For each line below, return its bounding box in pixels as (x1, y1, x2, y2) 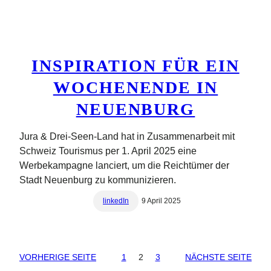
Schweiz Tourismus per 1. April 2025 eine (19, 145, 197, 156)
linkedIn (103, 196, 129, 205)
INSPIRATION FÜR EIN (31, 56, 240, 75)
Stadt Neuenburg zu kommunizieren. (19, 174, 176, 185)
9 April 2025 (142, 196, 181, 205)
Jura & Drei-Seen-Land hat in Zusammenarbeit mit (19, 131, 235, 142)
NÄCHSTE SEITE (185, 252, 252, 262)
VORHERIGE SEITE (19, 252, 96, 262)
